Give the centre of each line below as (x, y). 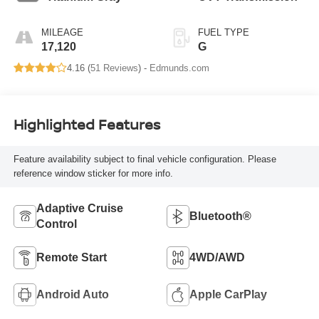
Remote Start (71, 257)
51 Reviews (114, 68)
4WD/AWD (217, 257)
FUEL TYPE (224, 32)
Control (56, 224)
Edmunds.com (179, 68)
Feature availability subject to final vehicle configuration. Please (145, 159)
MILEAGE (62, 32)
